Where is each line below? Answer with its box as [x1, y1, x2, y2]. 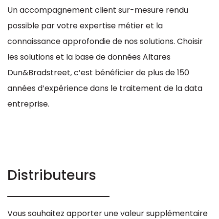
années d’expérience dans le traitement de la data [7, 83, 202, 94]
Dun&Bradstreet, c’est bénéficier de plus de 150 [7, 67, 189, 78]
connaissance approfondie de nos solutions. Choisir [7, 36, 203, 47]
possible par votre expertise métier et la [7, 20, 163, 31]
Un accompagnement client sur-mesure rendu [7, 4, 188, 16]
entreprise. [7, 98, 49, 109]
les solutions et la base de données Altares [7, 51, 171, 63]
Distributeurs [7, 166, 96, 185]
